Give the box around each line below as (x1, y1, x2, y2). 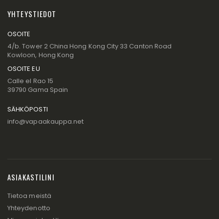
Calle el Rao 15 (7, 76, 53, 86)
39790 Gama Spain (7, 85, 68, 94)
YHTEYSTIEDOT (7, 8, 57, 19)
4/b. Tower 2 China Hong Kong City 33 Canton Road (7, 41, 172, 51)
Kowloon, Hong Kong (7, 50, 74, 60)
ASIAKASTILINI (7, 171, 55, 182)
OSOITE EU (7, 64, 40, 73)
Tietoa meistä (7, 191, 51, 200)
